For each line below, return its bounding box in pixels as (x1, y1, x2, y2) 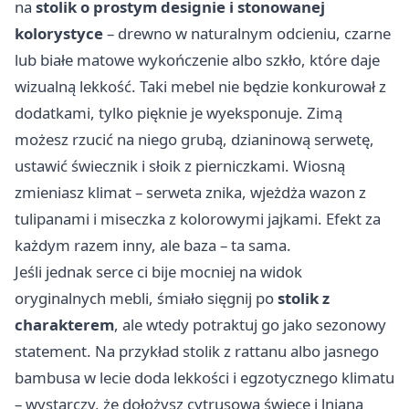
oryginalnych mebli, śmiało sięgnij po (15, 288, 278, 309)
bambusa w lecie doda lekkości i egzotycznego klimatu (15, 367, 394, 389)
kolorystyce (15, 23, 103, 45)
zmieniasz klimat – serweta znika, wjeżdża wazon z (15, 182, 366, 204)
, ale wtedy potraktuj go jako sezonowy (114, 314, 386, 336)
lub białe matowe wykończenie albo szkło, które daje (15, 49, 380, 71)
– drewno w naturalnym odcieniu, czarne (103, 23, 391, 45)
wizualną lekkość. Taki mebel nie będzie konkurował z (15, 76, 386, 98)
